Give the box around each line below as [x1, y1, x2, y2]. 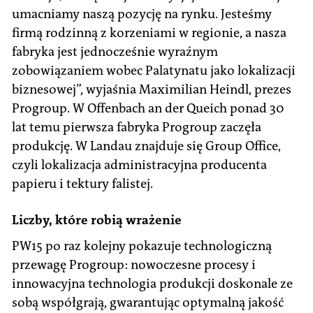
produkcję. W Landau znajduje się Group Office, [12, 137, 281, 154]
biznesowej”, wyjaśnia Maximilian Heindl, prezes [12, 80, 291, 98]
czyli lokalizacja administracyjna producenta [12, 156, 267, 173]
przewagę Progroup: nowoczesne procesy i [12, 256, 256, 273]
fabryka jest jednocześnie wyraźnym [12, 43, 218, 60]
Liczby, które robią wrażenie [12, 211, 182, 228]
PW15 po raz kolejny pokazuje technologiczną [12, 237, 272, 254]
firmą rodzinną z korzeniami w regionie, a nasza [12, 24, 286, 41]
